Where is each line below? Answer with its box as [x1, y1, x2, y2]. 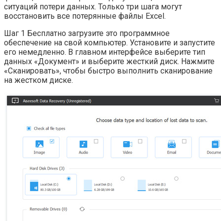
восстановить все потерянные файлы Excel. [4, 11, 166, 21]
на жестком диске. [4, 75, 73, 85]
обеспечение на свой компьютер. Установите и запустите [4, 37, 215, 47]
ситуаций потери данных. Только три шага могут [4, 1, 182, 11]
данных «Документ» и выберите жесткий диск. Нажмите [4, 56, 215, 66]
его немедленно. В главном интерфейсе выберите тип [4, 47, 205, 57]
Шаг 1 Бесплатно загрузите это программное [4, 28, 170, 38]
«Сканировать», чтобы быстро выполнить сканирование [4, 66, 213, 75]
